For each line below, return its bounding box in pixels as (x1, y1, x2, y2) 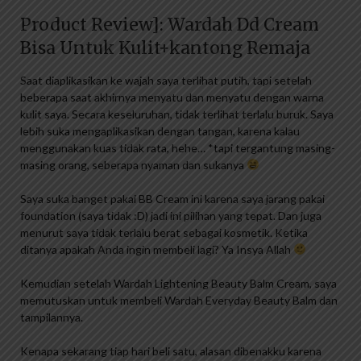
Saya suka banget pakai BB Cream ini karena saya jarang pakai (20, 192, 325, 206)
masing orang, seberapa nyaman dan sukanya (20, 158, 247, 172)
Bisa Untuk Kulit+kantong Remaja (20, 37, 310, 60)
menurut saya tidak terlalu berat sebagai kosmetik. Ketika (20, 226, 308, 240)
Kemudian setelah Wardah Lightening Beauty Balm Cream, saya (20, 276, 337, 291)
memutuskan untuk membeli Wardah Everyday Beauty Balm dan (20, 293, 338, 308)
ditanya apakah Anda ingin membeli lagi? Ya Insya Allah (20, 243, 293, 257)
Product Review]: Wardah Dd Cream (20, 14, 319, 36)
